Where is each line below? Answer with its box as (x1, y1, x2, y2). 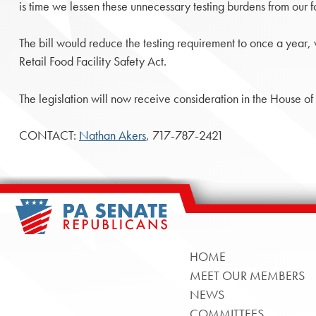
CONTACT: (18, 127, 79, 143)
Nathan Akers (78, 127, 146, 143)
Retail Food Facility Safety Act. (18, 54, 166, 70)
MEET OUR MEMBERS (189, 267, 305, 284)
